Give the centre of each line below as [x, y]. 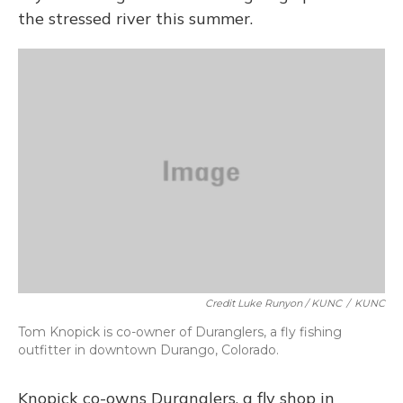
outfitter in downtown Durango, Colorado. [148, 350]
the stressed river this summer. [135, 18]
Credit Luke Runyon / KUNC [273, 303]
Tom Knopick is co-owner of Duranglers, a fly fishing [180, 332]
